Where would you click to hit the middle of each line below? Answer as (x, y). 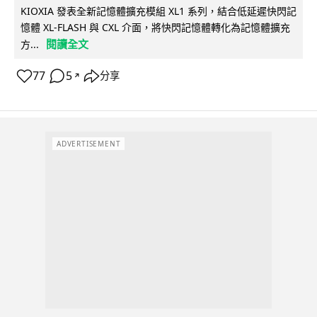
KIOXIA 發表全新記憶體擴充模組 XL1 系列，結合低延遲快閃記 (158, 11)
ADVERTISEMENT (89, 144)
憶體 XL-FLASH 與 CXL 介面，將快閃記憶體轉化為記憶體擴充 (155, 27)
